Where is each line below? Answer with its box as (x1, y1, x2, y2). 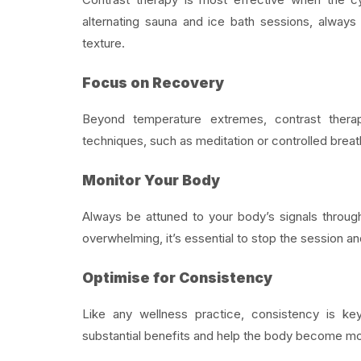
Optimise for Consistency (82, 269, 272, 287)
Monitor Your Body (82, 172, 220, 189)
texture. (82, 35, 125, 51)
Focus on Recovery (82, 74, 224, 92)
